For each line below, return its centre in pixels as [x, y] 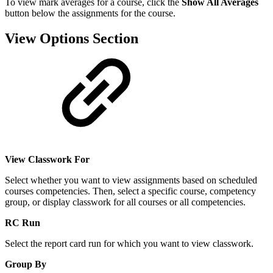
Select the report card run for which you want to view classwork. [129, 244]
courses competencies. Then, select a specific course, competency [130, 191]
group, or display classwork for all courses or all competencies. [125, 202]
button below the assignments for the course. [90, 13]
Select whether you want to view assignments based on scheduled [131, 180]
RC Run [23, 223]
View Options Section [72, 39]
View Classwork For [47, 160]
